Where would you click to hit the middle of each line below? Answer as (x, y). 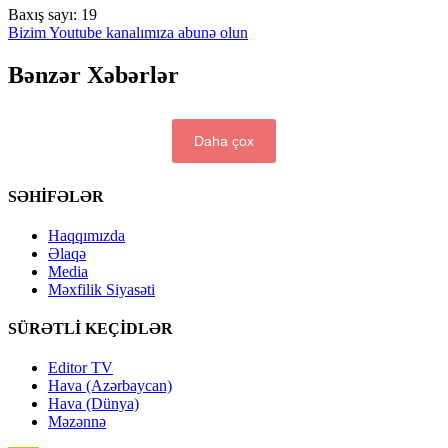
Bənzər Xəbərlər (93, 74)
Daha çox (224, 140)
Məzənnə (77, 422)
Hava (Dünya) (93, 404)
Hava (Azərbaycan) (110, 386)
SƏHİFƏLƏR (56, 196)
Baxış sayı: (42, 14)
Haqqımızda (86, 235)
